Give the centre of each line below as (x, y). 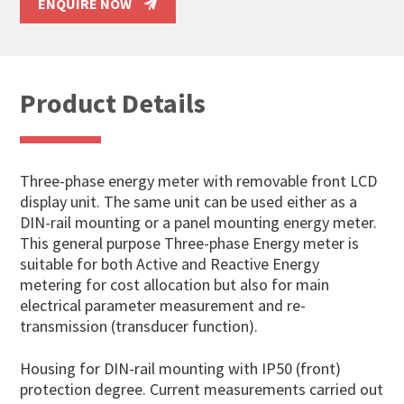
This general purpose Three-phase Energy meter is (190, 243)
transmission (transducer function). (141, 326)
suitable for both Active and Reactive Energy (170, 263)
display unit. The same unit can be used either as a (189, 201)
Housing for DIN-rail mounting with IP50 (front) (181, 368)
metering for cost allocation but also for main (175, 284)
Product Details (113, 102)
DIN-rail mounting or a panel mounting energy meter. (199, 222)
